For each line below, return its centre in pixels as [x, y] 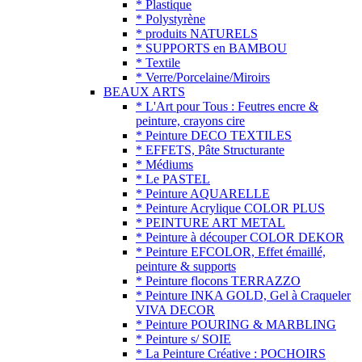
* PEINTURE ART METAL [210, 223]
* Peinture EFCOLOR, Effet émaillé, [231, 252]
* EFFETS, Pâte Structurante [210, 150]
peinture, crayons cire [190, 121]
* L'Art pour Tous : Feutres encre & [227, 107]
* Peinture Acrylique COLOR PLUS [230, 208]
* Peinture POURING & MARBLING [236, 325]
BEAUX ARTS [144, 92]
